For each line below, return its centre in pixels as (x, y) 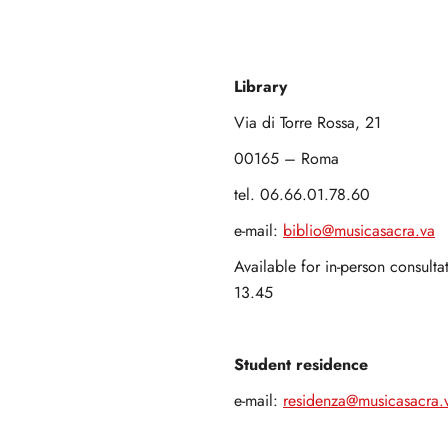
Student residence (301, 365)
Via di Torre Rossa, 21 (307, 123)
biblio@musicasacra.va (359, 231)
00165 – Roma (286, 159)
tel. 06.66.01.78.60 (302, 195)
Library (260, 87)
